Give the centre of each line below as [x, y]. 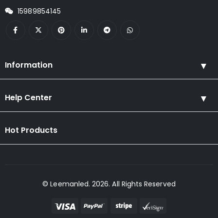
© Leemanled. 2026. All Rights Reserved [109, 184]
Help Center [28, 97]
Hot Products [31, 130]
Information [29, 65]
